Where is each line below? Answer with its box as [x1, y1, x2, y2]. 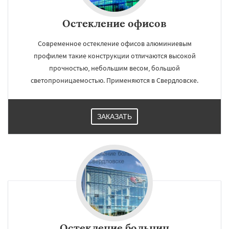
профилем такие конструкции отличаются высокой [33, 51, 196, 60]
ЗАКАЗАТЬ [97, 112, 132, 121]
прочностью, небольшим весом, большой [49, 63, 180, 73]
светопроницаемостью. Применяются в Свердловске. [31, 76, 198, 85]
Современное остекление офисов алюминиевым [37, 39, 192, 48]
